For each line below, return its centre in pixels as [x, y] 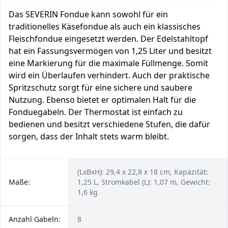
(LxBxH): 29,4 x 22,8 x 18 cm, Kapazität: [143, 172]
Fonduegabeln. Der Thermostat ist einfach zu [96, 112]
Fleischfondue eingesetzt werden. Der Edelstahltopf [108, 39]
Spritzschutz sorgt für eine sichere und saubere [101, 88]
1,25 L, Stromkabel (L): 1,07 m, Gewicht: [144, 182]
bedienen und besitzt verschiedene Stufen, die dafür [109, 124]
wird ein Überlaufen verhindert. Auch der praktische [109, 75]
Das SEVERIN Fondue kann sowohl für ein [88, 14]
